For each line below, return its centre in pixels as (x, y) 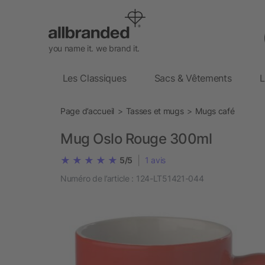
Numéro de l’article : (97, 178)
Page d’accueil (88, 111)
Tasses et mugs (155, 111)
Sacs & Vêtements (193, 78)
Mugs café (215, 111)
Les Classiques (94, 78)
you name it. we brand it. (94, 48)
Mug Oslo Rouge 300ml (136, 138)
